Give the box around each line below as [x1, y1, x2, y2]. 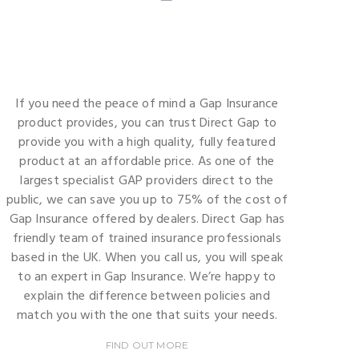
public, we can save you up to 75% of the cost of [6, 189, 288, 211]
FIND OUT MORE [105, 338, 189, 351]
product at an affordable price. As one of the [19, 151, 275, 172]
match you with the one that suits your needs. [16, 305, 278, 326]
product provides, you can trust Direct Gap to [17, 112, 277, 134]
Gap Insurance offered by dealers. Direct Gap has [9, 208, 285, 230]
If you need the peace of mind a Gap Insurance [15, 93, 279, 115]
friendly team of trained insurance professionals [13, 228, 281, 249]
